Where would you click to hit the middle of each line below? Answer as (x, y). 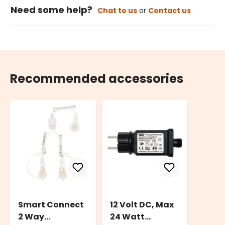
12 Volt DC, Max (142, 205)
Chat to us (117, 11)
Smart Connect (51, 205)
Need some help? (51, 10)
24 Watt (127, 217)
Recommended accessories (97, 79)
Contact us (170, 11)
